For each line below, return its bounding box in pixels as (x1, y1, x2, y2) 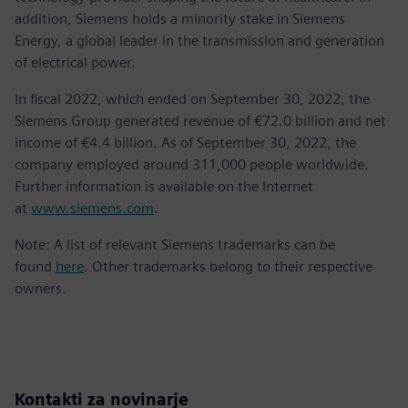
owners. (15, 280, 66, 298)
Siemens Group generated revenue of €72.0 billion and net (15, 112, 386, 130)
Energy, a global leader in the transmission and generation (15, 32, 384, 50)
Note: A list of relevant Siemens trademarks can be (15, 236, 335, 254)
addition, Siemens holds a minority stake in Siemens (15, 10, 345, 28)
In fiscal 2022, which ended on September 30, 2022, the (15, 90, 370, 108)
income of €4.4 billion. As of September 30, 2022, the (15, 134, 356, 152)
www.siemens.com (31, 199, 154, 218)
